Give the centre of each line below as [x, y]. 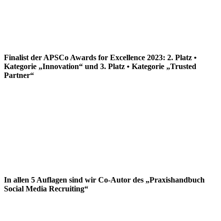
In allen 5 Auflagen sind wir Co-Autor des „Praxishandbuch [104, 180]
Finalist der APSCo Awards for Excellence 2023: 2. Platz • [100, 57]
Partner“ [19, 75]
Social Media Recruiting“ [46, 188]
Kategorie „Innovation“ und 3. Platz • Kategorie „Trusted [100, 66]
